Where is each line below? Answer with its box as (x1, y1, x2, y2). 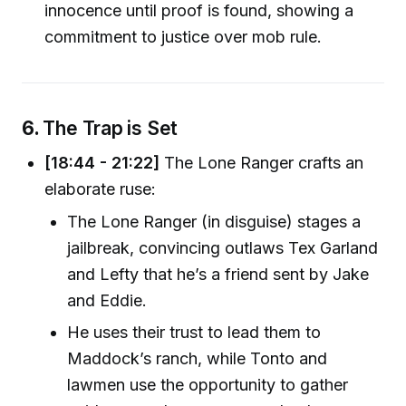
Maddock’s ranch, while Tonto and (67, 349, 328, 369)
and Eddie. (67, 290, 148, 310)
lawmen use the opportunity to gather (67, 375, 349, 395)
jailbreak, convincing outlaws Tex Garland (67, 237, 379, 257)
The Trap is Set (43, 116, 179, 140)
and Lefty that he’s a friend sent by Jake (67, 264, 370, 284)
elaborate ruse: (44, 179, 157, 198)
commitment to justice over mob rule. (44, 27, 323, 46)
